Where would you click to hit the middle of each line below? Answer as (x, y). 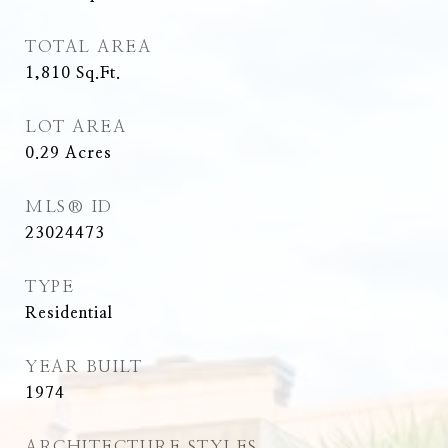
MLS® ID (69, 206)
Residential (69, 313)
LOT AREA (75, 126)
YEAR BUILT (83, 366)
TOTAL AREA (88, 46)
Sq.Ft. (98, 73)
